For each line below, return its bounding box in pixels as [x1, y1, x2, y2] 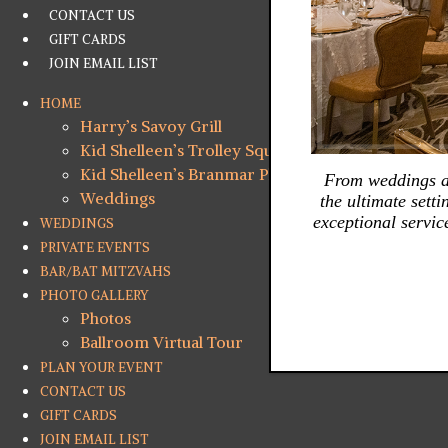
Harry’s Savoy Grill [80, 116, 222, 136]
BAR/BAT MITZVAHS [40, 263, 171, 280]
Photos [80, 308, 131, 328]
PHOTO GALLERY [40, 287, 149, 304]
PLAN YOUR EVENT [40, 359, 163, 376]
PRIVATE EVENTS [40, 239, 150, 256]
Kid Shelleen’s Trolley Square [80, 140, 298, 160]
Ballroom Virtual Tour [80, 332, 243, 352]
